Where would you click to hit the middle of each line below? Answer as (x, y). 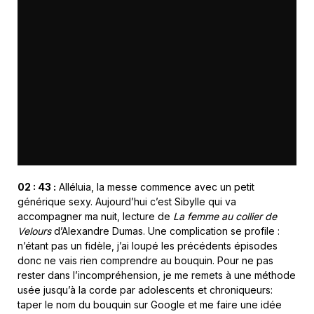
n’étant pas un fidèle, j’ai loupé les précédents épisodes (148, 245)
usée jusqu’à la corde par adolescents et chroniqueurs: (145, 289)
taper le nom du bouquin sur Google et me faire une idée (150, 304)
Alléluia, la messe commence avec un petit (155, 186)
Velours (36, 231)
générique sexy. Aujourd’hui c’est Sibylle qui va (127, 201)
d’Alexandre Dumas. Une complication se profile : (167, 231)
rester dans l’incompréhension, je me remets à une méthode (157, 275)
